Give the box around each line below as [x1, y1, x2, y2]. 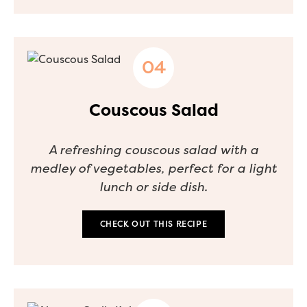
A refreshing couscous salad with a [49, 142, 258, 158]
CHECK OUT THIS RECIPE [99, 219, 208, 229]
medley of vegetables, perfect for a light [30, 160, 277, 176]
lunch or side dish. [99, 179, 208, 195]
